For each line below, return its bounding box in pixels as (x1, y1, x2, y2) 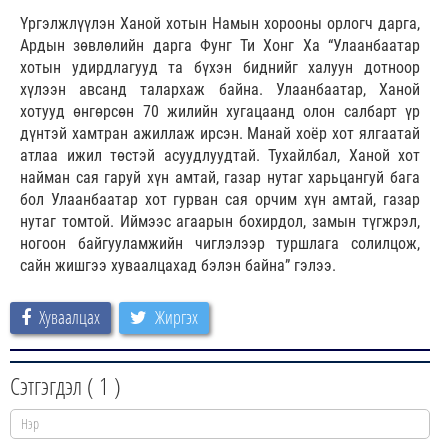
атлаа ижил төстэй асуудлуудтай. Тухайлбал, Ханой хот (20, 146, 420, 166)
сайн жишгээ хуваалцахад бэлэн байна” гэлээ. (20, 256, 336, 276)
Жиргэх (155, 305, 198, 330)
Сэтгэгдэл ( (10, 369, 99, 403)
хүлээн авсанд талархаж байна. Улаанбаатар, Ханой (20, 80, 420, 100)
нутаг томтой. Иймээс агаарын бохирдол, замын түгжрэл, (20, 212, 420, 232)
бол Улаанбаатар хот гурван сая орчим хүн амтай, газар (20, 190, 420, 210)
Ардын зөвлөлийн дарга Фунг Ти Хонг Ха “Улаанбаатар (20, 36, 420, 56)
